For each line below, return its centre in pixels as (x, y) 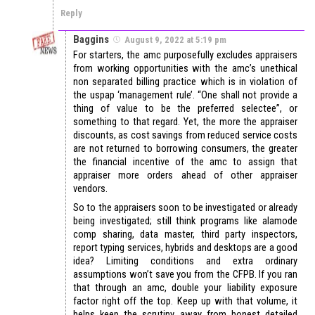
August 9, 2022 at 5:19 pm (175, 40)
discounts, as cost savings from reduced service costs (185, 135)
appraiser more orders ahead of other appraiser (185, 175)
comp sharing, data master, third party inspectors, (185, 234)
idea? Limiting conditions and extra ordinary (185, 261)
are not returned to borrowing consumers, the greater (185, 149)
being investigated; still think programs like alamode (185, 221)
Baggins (91, 40)
